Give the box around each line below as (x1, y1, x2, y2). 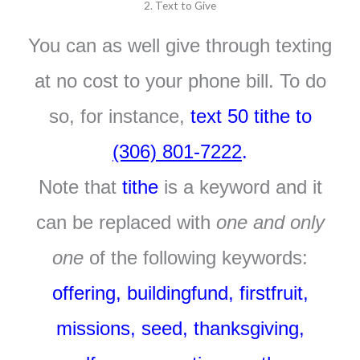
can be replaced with (35, 211, 216, 233)
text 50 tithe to (190, 104, 312, 127)
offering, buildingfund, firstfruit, (51, 281, 309, 304)
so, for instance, (48, 104, 190, 127)
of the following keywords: (84, 246, 308, 268)
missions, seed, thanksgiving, (55, 317, 305, 339)
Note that (38, 175, 122, 198)
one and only (215, 211, 325, 233)
